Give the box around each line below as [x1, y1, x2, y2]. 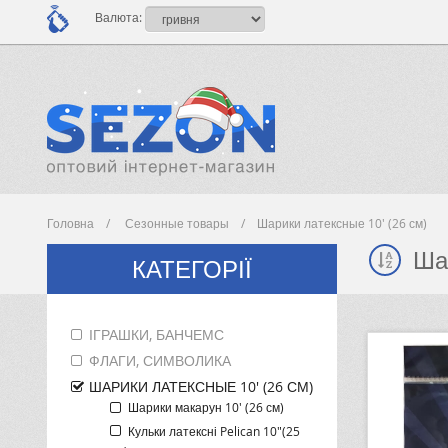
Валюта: [92, 8, 145, 25]
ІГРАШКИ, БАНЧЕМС [88, 325, 224, 344]
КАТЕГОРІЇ [132, 253, 252, 285]
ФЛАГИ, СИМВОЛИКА [88, 350, 231, 370]
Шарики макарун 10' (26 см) [127, 398, 284, 415]
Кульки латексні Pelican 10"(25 [127, 422, 300, 439]
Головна [47, 215, 94, 231]
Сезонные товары [125, 215, 229, 231]
